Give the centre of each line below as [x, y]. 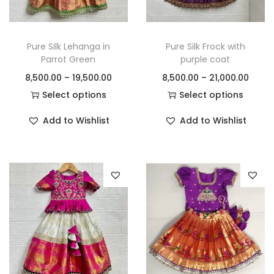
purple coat [206, 59]
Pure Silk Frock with [205, 46]
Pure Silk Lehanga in [68, 46]
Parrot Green [68, 59]
